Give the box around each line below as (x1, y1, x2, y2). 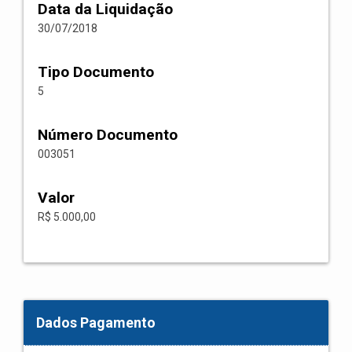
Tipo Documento (38, 63, 154, 81)
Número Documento (38, 126, 178, 144)
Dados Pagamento (36, 314, 156, 331)
